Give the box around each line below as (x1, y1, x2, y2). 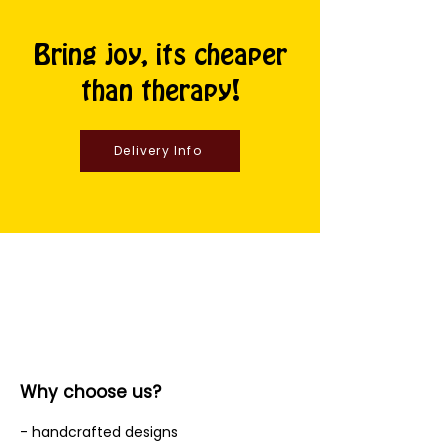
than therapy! (80, 78, 240, 105)
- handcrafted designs (20, 421, 178, 442)
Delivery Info (114, 141, 202, 159)
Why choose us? (20, 379, 161, 404)
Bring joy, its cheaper (33, 42, 287, 69)
